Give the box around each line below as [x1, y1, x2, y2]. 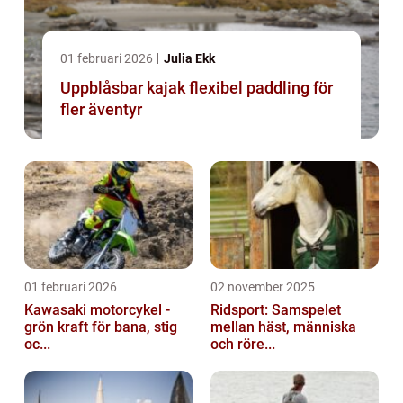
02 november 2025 [210, 280, 315, 295]
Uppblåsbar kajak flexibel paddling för [60, 78, 189, 98]
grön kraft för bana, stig [24, 318, 177, 336]
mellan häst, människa [210, 318, 356, 336]
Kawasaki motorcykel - [24, 301, 170, 319]
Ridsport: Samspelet [210, 301, 341, 319]
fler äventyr [60, 100, 142, 120]
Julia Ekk [164, 51, 215, 67]
